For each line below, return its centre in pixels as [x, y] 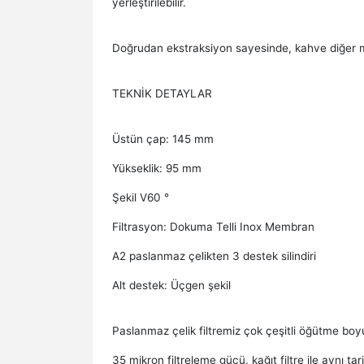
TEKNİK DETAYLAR [162, 93]
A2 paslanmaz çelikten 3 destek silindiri [214, 256]
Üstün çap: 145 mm [163, 139]
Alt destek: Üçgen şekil [171, 285]
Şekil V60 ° [141, 197]
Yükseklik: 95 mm [157, 168]
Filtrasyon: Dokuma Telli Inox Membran [213, 227]
